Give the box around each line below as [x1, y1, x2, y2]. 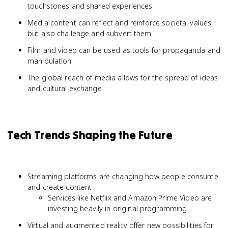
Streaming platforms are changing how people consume [27, 172, 218, 181]
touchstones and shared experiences [27, 1, 153, 11]
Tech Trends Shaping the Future [7, 128, 173, 142]
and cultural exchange [27, 83, 102, 93]
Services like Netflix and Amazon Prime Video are [48, 193, 212, 203]
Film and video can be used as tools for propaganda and [27, 45, 221, 55]
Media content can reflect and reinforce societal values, [27, 18, 213, 27]
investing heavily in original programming [48, 204, 187, 213]
